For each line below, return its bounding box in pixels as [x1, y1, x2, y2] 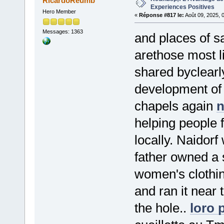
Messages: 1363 [42, 28, 83, 34]
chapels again [134, 98, 216, 113]
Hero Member [42, 8, 76, 14]
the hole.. [134, 200, 190, 215]
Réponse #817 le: [138, 11, 184, 18]
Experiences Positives [150, 3, 214, 10]
